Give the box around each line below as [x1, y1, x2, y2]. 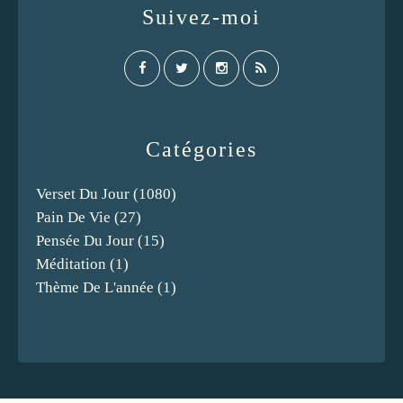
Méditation [36, 255, 106, 273]
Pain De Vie [36, 208, 111, 226]
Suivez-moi [142, 4, 261, 29]
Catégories [146, 137, 257, 161]
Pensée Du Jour [36, 231, 134, 249]
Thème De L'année [36, 278, 154, 296]
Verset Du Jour [36, 184, 130, 202]
